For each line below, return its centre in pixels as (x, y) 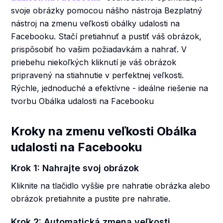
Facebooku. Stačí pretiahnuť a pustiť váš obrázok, (107, 36)
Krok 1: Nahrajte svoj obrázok (75, 168)
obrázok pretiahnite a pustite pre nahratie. (91, 199)
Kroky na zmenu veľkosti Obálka (104, 131)
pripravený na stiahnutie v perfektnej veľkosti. (98, 75)
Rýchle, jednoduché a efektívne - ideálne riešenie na (110, 88)
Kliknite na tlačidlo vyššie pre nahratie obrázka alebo (111, 186)
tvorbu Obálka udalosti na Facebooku (83, 101)
